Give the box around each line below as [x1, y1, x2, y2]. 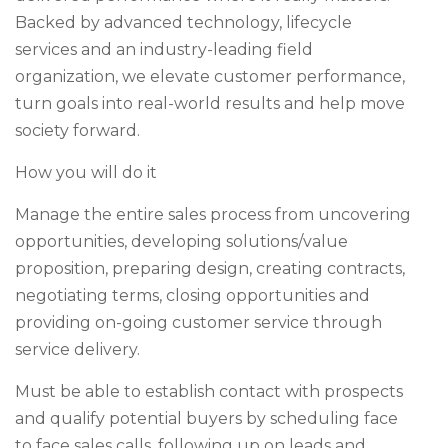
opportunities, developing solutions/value [15, 232, 348, 251]
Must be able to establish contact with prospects [15, 382, 403, 401]
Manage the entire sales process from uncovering [15, 205, 411, 224]
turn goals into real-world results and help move [15, 94, 405, 113]
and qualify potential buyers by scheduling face [15, 409, 398, 428]
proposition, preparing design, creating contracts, [15, 259, 405, 278]
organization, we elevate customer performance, [15, 67, 405, 86]
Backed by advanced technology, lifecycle [15, 13, 352, 32]
